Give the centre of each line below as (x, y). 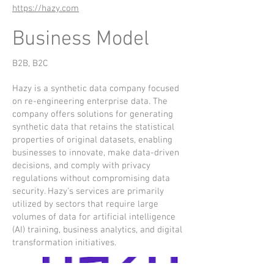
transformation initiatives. (64, 243)
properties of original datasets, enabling (92, 140)
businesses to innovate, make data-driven (96, 153)
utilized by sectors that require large (85, 204)
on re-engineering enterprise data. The (90, 102)
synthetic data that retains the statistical (93, 127)
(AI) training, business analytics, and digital (97, 230)
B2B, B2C (30, 64)
